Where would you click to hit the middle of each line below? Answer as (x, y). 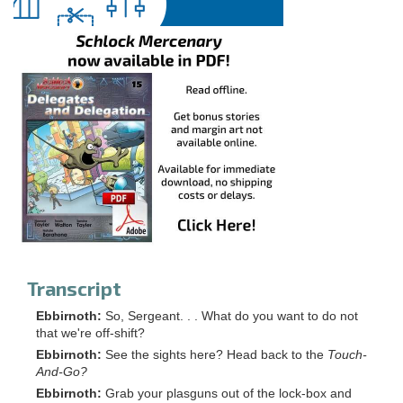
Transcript (74, 289)
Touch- (347, 355)
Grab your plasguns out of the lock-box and (228, 394)
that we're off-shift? (90, 334)
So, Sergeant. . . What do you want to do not (232, 317)
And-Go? (62, 372)
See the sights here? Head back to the (216, 355)
